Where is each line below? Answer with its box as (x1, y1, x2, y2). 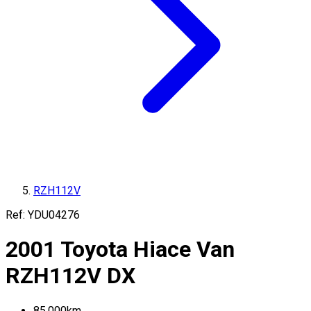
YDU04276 (28, 208, 80, 221)
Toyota (60, 236, 128, 263)
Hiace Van (133, 236, 235, 263)
